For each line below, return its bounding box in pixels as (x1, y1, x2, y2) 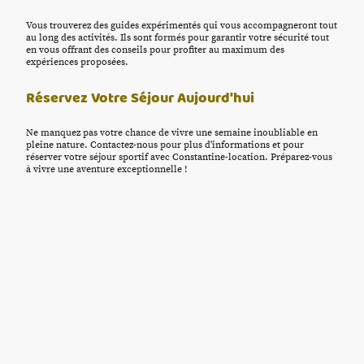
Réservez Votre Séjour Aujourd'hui (26, 87, 254, 108)
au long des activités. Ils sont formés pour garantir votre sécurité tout (26, 32, 329, 45)
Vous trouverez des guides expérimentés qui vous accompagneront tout (26, 19, 337, 32)
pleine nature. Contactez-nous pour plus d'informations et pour (26, 138, 304, 151)
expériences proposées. (26, 56, 128, 69)
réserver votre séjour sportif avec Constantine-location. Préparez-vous (26, 150, 332, 163)
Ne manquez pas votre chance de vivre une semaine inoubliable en (26, 126, 318, 139)
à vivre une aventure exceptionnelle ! (26, 162, 187, 175)
